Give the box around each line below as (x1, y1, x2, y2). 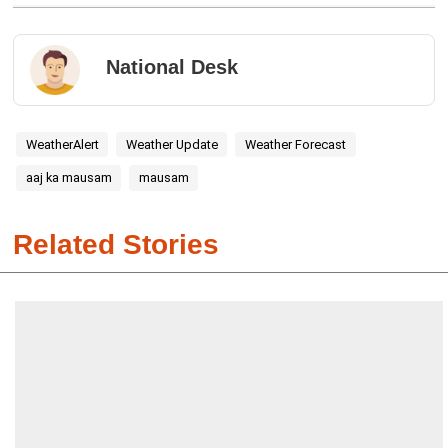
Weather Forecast (244, 136, 346, 152)
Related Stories (12, 228, 219, 260)
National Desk (106, 55, 238, 78)
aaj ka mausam (25, 170, 112, 186)
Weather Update (125, 136, 218, 152)
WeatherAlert (25, 136, 99, 152)
